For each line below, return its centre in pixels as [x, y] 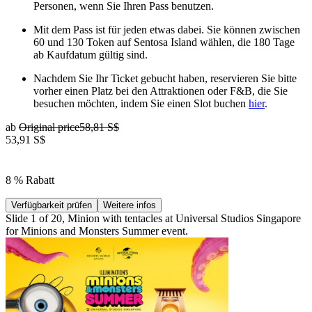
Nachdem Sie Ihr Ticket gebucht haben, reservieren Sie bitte [165, 78]
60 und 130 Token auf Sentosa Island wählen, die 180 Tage [164, 42]
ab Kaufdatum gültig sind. [91, 54]
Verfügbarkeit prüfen [52, 205]
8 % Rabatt [30, 180]
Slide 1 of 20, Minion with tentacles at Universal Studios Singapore [153, 218]
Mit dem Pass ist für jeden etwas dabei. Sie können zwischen [167, 29]
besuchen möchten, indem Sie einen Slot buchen [141, 103]
